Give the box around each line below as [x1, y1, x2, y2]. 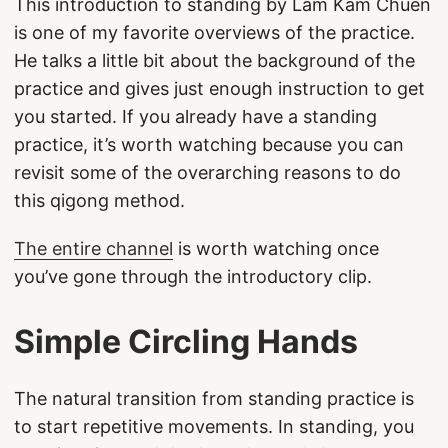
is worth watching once [173, 238, 379, 259]
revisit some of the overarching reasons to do [14, 162, 401, 183]
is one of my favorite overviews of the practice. [14, 22, 415, 43]
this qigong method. [14, 190, 185, 211]
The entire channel [14, 238, 173, 259]
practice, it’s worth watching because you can [14, 134, 404, 155]
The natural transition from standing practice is [14, 388, 414, 409]
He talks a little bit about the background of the [14, 50, 415, 71]
